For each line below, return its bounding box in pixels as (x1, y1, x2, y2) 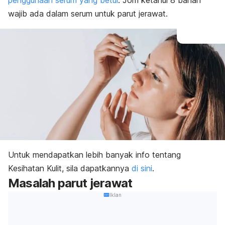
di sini (132, 163, 152, 173)
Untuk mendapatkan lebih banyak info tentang (8, 149, 181, 160)
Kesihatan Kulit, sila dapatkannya (8, 163, 132, 173)
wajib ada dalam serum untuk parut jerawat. (8, 9, 168, 19)
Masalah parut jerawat (8, 175, 133, 190)
